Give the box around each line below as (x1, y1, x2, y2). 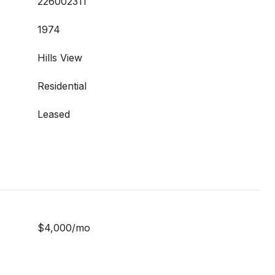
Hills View (37, 52, 82, 64)
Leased (37, 108, 70, 120)
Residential (37, 80, 87, 92)
